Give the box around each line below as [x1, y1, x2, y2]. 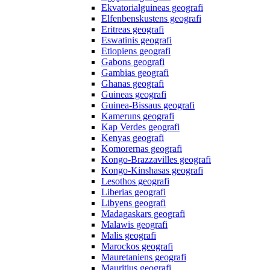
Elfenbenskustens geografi [101, 13, 201, 24]
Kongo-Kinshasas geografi [101, 165, 203, 176]
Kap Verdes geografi [101, 122, 180, 133]
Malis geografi [101, 230, 156, 241]
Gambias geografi [101, 67, 169, 78]
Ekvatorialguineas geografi [101, 2, 203, 13]
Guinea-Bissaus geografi [101, 100, 195, 111]
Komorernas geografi [101, 143, 182, 154]
